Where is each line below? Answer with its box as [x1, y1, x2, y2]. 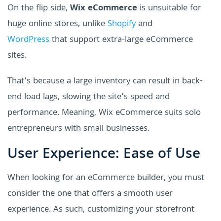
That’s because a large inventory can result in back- [7, 74, 203, 89]
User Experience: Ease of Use [7, 143, 200, 167]
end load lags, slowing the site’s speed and [7, 90, 170, 105]
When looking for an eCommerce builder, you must [7, 171, 204, 185]
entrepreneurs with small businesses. [7, 121, 149, 136]
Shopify [108, 17, 138, 32]
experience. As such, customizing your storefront [7, 202, 194, 217]
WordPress [7, 33, 49, 47]
